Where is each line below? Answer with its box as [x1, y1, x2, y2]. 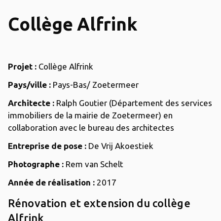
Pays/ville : [8, 79, 51, 89]
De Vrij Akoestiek [86, 141, 153, 150]
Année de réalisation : [8, 177, 95, 187]
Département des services [111, 98, 212, 108]
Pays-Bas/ [51, 79, 92, 89]
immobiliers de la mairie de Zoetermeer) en [8, 110, 173, 120]
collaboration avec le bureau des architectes [8, 122, 174, 132]
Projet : [8, 61, 37, 71]
